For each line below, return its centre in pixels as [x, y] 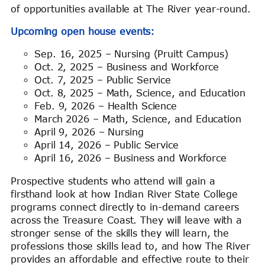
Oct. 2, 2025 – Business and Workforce [127, 67]
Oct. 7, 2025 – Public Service [103, 80]
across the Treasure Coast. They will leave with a [127, 220]
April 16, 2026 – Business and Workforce [131, 158]
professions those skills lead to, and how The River [130, 246]
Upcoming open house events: [83, 32]
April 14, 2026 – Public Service [106, 145]
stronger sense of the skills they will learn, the [120, 233]
